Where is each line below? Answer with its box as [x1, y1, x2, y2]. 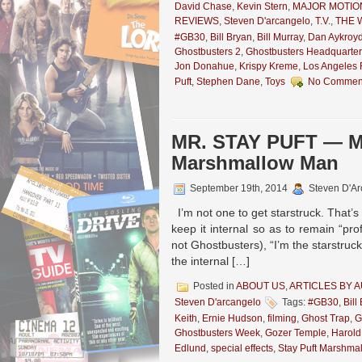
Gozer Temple [265, 327, 326, 339]
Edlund [175, 343, 206, 355]
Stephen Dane [196, 76, 260, 88]
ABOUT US [236, 280, 285, 293]
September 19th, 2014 [187, 183, 290, 195]
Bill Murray [257, 32, 303, 43]
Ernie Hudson [202, 313, 263, 324]
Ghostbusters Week [175, 327, 260, 339]
